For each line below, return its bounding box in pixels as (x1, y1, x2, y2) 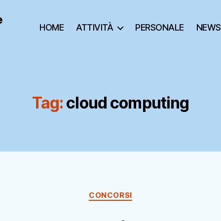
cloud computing (66, 93, 189, 112)
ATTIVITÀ (76, 22, 113, 33)
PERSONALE (135, 22, 184, 33)
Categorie (110, 185, 149, 196)
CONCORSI (89, 190, 132, 200)
